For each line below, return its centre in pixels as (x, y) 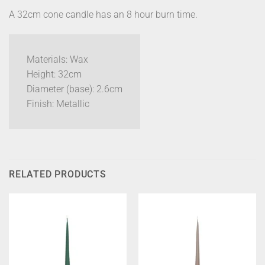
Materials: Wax (57, 60)
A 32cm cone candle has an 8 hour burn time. (104, 15)
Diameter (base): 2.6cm (75, 89)
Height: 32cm (54, 75)
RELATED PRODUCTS (58, 174)
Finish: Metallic (58, 104)
